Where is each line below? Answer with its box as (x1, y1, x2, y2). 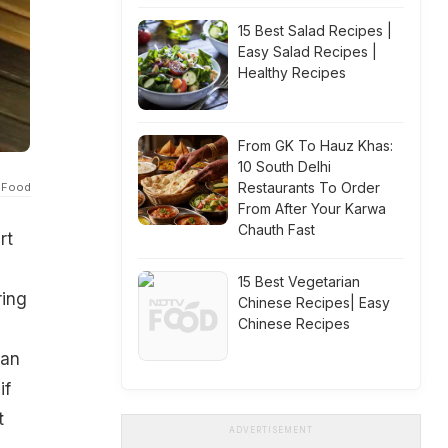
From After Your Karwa (238, 200, 386, 217)
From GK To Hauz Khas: (238, 137, 393, 154)
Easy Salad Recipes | (238, 43, 377, 60)
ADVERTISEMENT (229, 425, 313, 435)
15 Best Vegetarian (238, 273, 360, 290)
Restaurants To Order (238, 179, 380, 196)
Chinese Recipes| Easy (238, 294, 390, 311)
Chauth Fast (238, 221, 315, 238)
